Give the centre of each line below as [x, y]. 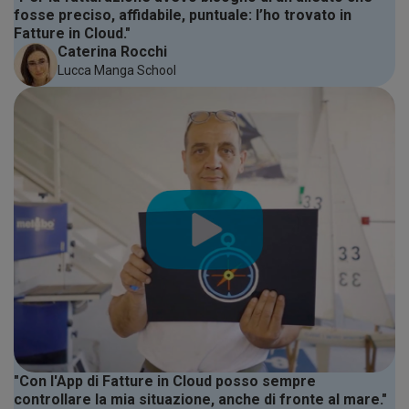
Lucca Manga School [117, 70]
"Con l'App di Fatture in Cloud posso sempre [165, 382]
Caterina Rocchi [112, 51]
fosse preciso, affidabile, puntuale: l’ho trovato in [183, 15]
